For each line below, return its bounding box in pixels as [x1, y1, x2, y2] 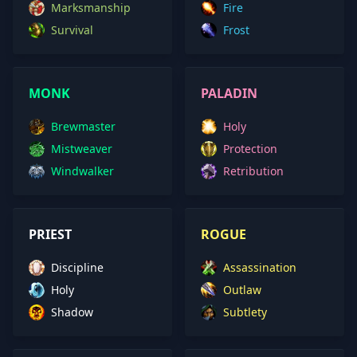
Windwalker [51, 163, 114, 178]
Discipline [51, 260, 104, 275]
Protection [223, 141, 277, 156]
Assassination [223, 260, 296, 275]
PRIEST [29, 226, 72, 243]
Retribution [223, 163, 284, 178]
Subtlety [223, 304, 267, 320]
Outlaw [223, 282, 261, 297]
